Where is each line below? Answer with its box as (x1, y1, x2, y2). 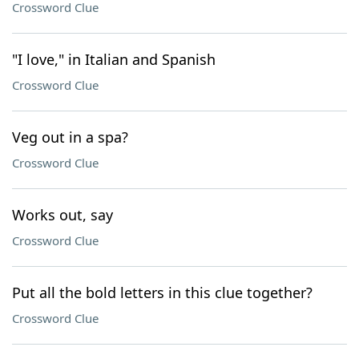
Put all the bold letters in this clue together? (12, 283, 313, 302)
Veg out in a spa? (12, 127, 128, 147)
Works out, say (12, 205, 113, 224)
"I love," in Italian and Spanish (12, 50, 216, 69)
